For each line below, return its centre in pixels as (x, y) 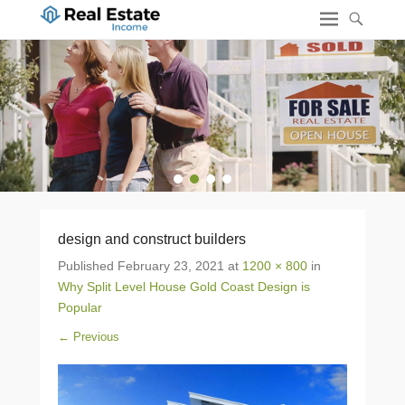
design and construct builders (152, 239)
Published (88, 266)
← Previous (89, 337)
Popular (80, 307)
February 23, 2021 (171, 266)
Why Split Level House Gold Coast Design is (184, 287)
